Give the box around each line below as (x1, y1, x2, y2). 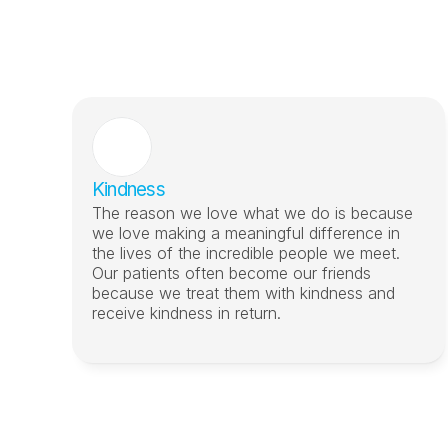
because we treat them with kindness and (92, 283, 395, 303)
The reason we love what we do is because (92, 203, 413, 223)
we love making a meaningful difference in (92, 223, 400, 243)
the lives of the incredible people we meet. (92, 243, 400, 263)
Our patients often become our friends (92, 263, 371, 283)
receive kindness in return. (92, 303, 281, 323)
